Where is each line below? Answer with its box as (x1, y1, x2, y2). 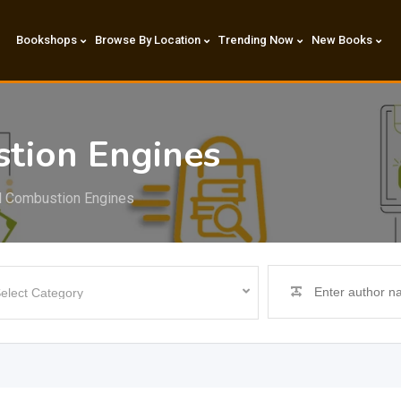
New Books (311, 33, 372, 47)
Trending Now (218, 33, 294, 47)
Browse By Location (94, 33, 200, 47)
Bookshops (15, 33, 77, 47)
